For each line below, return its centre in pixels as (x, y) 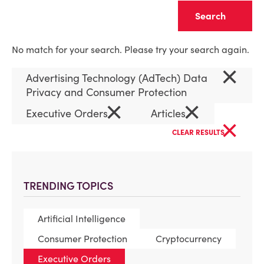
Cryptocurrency (189, 239)
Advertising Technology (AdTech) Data (117, 78)
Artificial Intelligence (82, 219)
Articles (170, 113)
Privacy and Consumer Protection (108, 92)
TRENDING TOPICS (68, 186)
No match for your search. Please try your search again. (131, 49)
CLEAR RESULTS (199, 132)
